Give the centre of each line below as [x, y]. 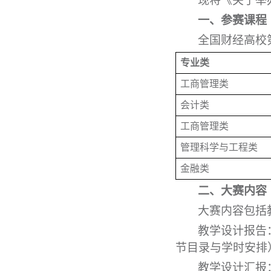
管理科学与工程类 [219, 147]
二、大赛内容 [232, 191]
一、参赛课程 [232, 20]
